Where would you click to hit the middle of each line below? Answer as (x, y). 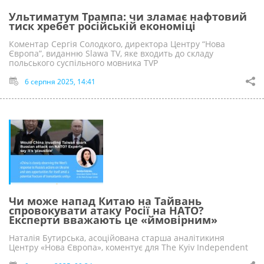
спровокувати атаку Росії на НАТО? (106, 210)
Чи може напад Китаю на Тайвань (105, 201)
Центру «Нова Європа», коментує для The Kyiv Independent (128, 247)
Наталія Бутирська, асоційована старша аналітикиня (117, 237)
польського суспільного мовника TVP (83, 62)
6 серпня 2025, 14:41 (60, 81)
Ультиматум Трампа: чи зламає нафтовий (128, 16)
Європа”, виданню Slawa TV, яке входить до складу (111, 53)
